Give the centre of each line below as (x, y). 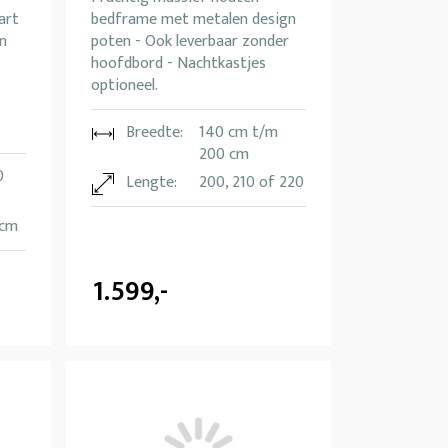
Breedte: (154, 133)
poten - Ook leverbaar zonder (190, 42)
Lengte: (151, 183)
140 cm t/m (238, 133)
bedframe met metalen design (193, 20)
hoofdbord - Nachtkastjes (178, 64)
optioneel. (124, 86)
